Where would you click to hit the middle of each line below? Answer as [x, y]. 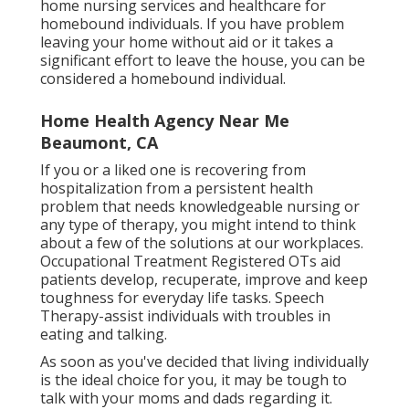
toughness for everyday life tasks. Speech [182, 298]
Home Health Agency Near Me [165, 121]
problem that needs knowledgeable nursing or [200, 207]
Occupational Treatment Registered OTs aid [190, 262]
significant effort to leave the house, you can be [203, 61]
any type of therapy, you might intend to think [198, 225]
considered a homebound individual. [163, 79]
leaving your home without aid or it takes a [187, 42]
